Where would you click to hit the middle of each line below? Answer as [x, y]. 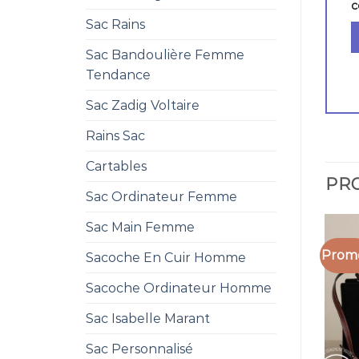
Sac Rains [115, 24]
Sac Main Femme [140, 227]
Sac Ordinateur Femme [161, 197]
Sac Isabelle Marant [148, 319]
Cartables [116, 166]
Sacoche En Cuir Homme [166, 258]
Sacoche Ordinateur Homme [179, 288]
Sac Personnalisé [139, 349]
